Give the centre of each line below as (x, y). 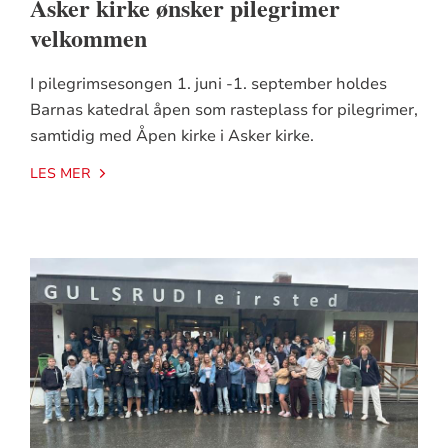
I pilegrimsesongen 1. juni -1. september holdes (208, 84)
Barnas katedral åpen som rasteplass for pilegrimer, (223, 110)
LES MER (60, 174)
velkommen (88, 38)
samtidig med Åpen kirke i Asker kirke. (171, 136)
